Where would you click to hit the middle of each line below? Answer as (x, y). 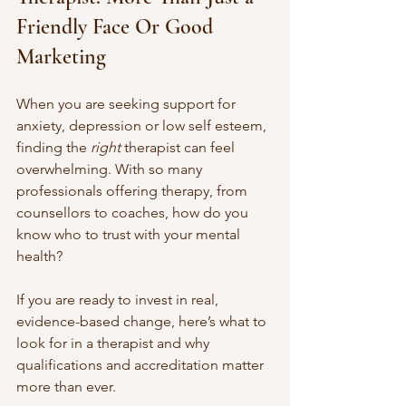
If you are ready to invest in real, (119, 300)
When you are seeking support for (128, 104)
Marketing (61, 57)
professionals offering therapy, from (134, 191)
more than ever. (66, 387)
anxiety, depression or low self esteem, (143, 126)
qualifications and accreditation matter (142, 365)
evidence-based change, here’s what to (143, 321)
